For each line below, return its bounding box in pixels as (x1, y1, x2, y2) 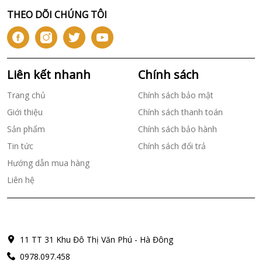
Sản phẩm (7, 123, 45, 135)
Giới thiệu (7, 106, 43, 118)
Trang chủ (7, 89, 46, 101)
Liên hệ (7, 174, 35, 185)
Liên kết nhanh (7, 66, 91, 82)
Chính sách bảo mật (138, 89, 213, 101)
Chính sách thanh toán (138, 106, 223, 118)
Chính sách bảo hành (138, 123, 217, 135)
